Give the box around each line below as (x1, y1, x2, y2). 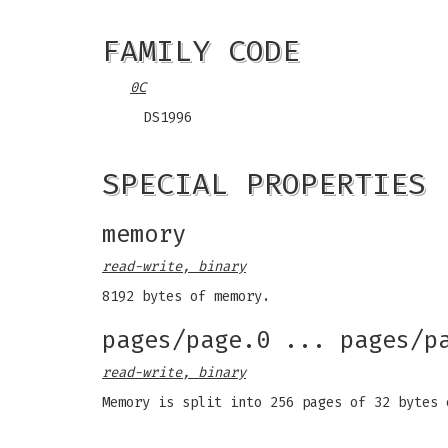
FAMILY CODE (102, 33, 300, 69)
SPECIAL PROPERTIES (102, 166, 426, 202)
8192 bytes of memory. (102, 288, 270, 305)
